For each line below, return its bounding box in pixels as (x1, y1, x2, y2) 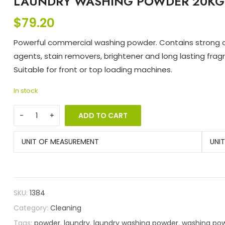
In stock (14, 86, 38, 96)
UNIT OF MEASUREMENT (22, 137, 99, 147)
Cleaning (50, 203, 82, 213)
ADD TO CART (78, 110, 128, 121)
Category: (14, 203, 51, 213)
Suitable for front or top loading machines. (14, 64, 173, 75)
